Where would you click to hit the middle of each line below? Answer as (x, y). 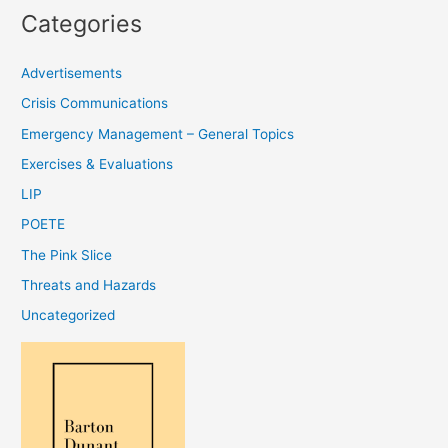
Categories (82, 23)
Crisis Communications (95, 103)
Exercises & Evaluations (97, 163)
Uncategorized (68, 315)
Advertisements (72, 73)
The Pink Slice (67, 254)
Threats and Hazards (89, 284)
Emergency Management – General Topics (158, 133)
